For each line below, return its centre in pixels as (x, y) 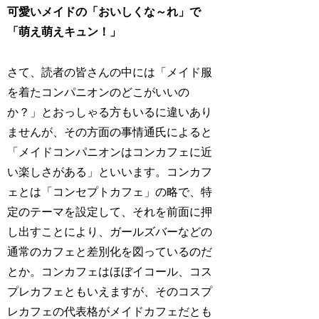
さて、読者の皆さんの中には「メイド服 (110, 72)
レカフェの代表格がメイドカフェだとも (110, 311)
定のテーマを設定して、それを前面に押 (110, 211)
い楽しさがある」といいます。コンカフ (110, 172)
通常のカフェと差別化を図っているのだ (110, 251)
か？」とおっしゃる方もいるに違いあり (110, 112)
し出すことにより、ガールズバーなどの (110, 231)
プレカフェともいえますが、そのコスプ (110, 291)
